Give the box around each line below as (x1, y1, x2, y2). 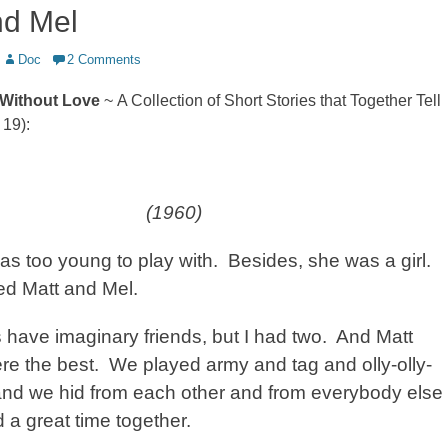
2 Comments (67, 52, 141, 67)
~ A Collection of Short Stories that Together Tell (100, 92, 441, 109)
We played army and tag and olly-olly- (109, 354, 432, 375)
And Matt (336, 326, 413, 347)
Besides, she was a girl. (228, 250, 431, 271)
